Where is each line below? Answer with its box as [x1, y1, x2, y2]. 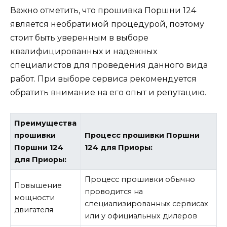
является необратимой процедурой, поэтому [10, 19, 204, 29]
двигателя [14, 205, 54, 214]
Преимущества [14, 118, 77, 128]
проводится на [85, 186, 143, 196]
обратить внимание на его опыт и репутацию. [10, 87, 206, 97]
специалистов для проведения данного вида [10, 60, 208, 70]
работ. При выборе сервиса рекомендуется [10, 73, 197, 84]
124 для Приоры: [85, 142, 153, 152]
